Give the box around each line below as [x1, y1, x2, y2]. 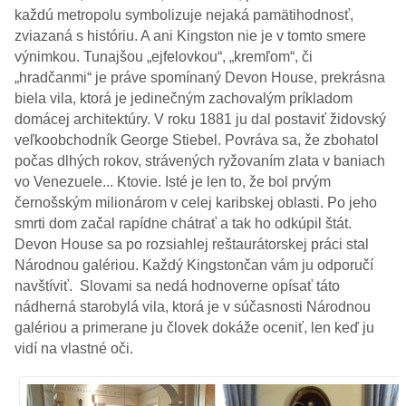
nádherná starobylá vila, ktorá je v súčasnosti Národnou [14, 299, 372, 315]
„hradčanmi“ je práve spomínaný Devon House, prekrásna [14, 70, 386, 86]
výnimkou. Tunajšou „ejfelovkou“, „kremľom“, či [14, 49, 314, 65]
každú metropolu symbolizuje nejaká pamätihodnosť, [14, 7, 354, 24]
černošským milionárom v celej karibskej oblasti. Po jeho [14, 195, 378, 211]
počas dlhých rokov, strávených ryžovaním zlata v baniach [14, 153, 386, 169]
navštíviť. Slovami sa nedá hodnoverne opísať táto [14, 278, 341, 295]
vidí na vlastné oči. [14, 341, 138, 357]
